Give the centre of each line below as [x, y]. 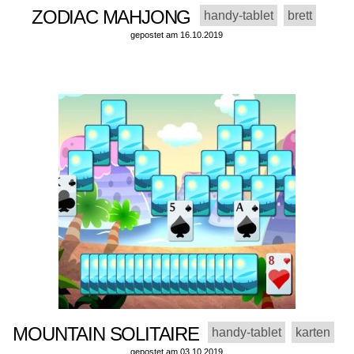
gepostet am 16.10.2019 [177, 35]
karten [313, 333]
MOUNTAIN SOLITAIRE [111, 334]
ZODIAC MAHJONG [116, 17]
